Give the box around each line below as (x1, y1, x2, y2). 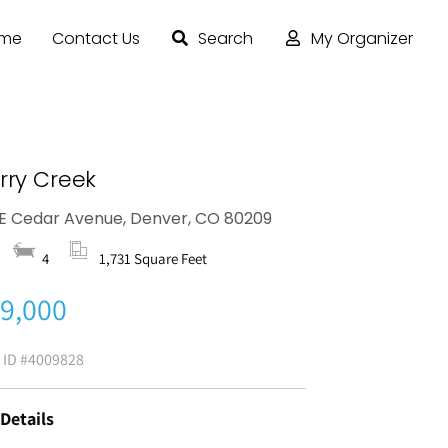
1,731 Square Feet (99, 248, 208, 268)
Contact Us (51, 27, 140, 51)
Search (197, 27, 253, 51)
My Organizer (310, 27, 413, 51)
